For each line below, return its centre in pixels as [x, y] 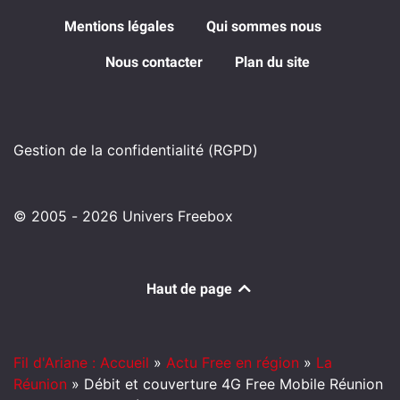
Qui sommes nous [264, 27]
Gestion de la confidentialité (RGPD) [136, 150]
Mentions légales [119, 27]
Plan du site [272, 62]
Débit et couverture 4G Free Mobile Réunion [233, 384]
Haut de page [191, 289]
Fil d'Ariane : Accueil [81, 363]
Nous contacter [154, 62]
